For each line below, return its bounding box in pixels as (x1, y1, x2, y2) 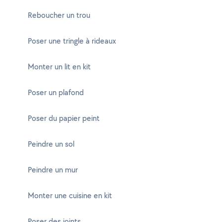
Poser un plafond (28, 87, 84, 98)
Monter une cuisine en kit (28, 190, 112, 201)
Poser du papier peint (28, 113, 100, 123)
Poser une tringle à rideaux (28, 36, 116, 46)
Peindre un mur (28, 165, 78, 175)
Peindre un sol (28, 139, 74, 149)
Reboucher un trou (28, 10, 90, 20)
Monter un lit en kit (28, 61, 91, 72)
